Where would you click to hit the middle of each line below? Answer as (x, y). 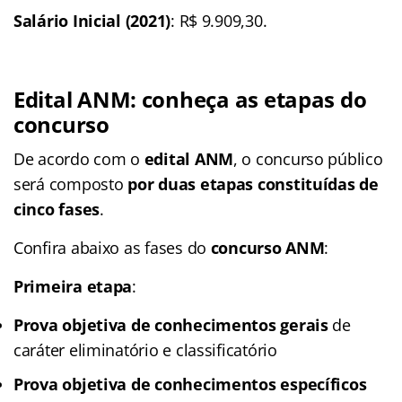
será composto (71, 184)
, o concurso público (308, 158)
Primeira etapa (73, 286)
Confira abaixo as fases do (112, 247)
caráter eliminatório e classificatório (145, 350)
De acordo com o (79, 158)
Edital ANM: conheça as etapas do (190, 99)
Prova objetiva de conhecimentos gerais (173, 324)
